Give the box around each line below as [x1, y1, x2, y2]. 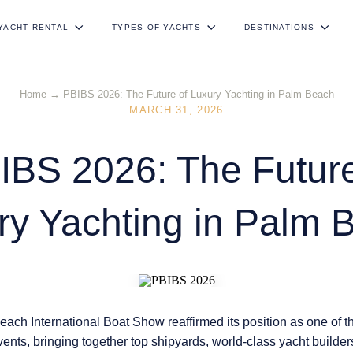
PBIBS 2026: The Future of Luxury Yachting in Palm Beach [62, 88, 334, 100]
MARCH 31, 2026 [129, 104, 224, 116]
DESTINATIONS [243, 23, 314, 32]
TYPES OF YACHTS [112, 23, 201, 32]
